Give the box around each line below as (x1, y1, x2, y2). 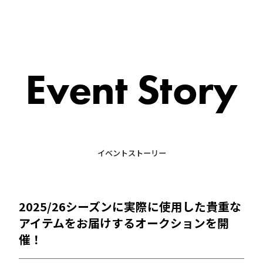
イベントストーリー (97, 147, 166, 159)
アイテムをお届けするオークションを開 (18, 214, 229, 231)
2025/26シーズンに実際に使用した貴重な (18, 197, 241, 215)
